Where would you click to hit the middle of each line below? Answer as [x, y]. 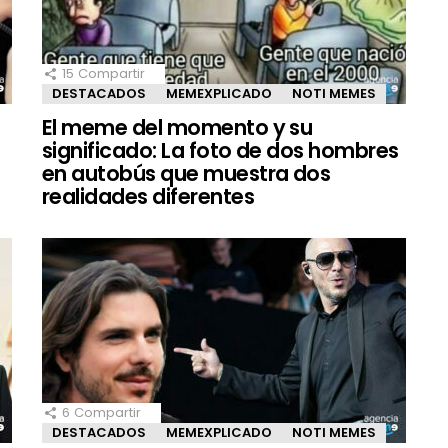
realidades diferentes [148, 196]
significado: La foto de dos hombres [220, 150]
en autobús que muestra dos [186, 173]
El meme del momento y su [177, 127]
